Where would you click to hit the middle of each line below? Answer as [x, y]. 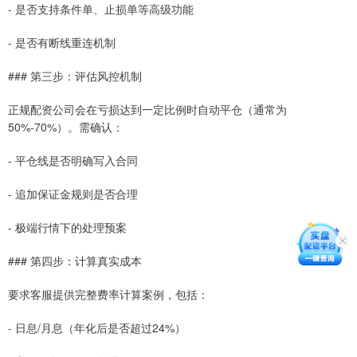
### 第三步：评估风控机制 [75, 75]
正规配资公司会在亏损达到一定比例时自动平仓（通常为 [147, 109]
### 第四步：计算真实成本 [75, 260]
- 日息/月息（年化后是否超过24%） [97, 327]
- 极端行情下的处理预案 [67, 227]
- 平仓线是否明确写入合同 [73, 160]
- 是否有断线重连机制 [62, 42]
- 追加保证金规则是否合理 [73, 193]
